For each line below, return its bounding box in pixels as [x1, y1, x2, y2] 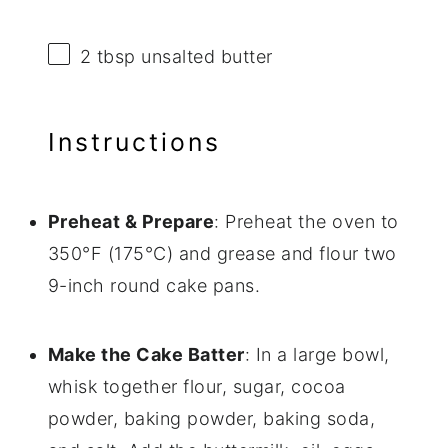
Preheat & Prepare [47, 211, 215, 233]
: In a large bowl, [244, 344, 390, 366]
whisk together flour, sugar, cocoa [47, 376, 346, 398]
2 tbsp [79, 46, 136, 68]
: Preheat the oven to [214, 211, 399, 233]
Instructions [47, 127, 221, 158]
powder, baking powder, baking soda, [47, 408, 376, 430]
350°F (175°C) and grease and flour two [47, 243, 397, 265]
